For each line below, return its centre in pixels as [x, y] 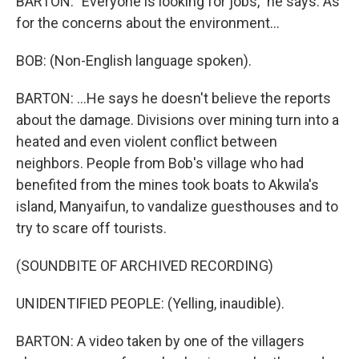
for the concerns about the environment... [148, 23]
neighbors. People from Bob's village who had [160, 163]
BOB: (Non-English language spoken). [134, 61]
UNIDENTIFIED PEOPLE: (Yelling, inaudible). [150, 303]
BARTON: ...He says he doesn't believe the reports [173, 98]
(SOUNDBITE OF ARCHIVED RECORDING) [145, 266]
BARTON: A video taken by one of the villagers [160, 341]
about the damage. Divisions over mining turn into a [177, 120]
